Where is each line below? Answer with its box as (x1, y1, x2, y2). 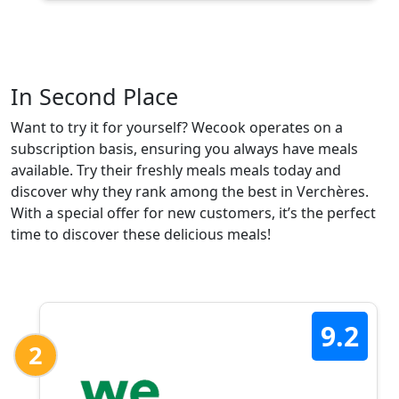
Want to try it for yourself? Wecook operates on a (11, 117, 343, 137)
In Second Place (11, 80, 178, 111)
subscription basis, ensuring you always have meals (11, 138, 358, 159)
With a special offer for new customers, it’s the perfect (11, 202, 376, 223)
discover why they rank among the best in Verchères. (11, 181, 369, 201)
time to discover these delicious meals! (11, 224, 271, 244)
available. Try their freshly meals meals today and (11, 159, 341, 180)
